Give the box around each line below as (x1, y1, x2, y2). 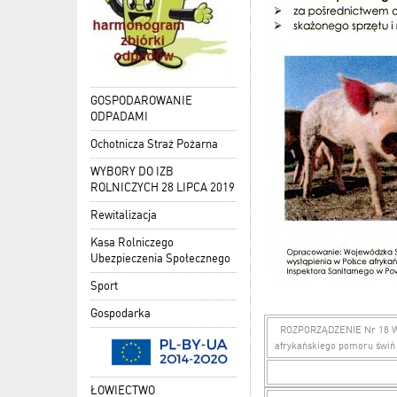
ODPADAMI (90, 110, 148, 124)
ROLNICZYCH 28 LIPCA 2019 (90, 181, 235, 195)
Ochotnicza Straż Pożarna (90, 137, 218, 152)
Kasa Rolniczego (90, 236, 174, 250)
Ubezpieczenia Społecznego (90, 252, 230, 266)
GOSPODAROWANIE (90, 94, 192, 108)
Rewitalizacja (90, 208, 157, 222)
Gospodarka (90, 307, 151, 321)
